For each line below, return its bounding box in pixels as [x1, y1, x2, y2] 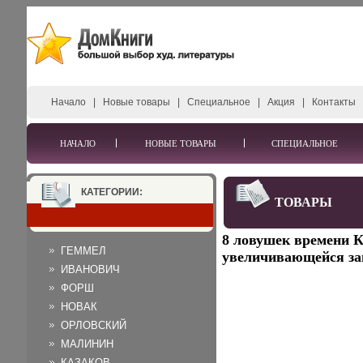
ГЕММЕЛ [61, 245, 106, 257]
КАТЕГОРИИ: [81, 186, 143, 198]
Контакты [312, 96, 356, 108]
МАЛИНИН [61, 338, 113, 350]
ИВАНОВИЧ [61, 263, 120, 275]
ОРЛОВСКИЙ [61, 319, 126, 331]
